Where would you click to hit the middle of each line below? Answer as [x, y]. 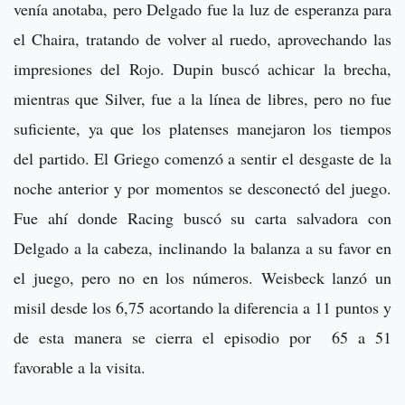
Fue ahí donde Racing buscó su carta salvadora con [202, 217]
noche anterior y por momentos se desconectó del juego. [202, 188]
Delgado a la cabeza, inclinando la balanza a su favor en [202, 247]
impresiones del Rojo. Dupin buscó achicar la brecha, [202, 68]
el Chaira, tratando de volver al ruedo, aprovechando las [202, 38]
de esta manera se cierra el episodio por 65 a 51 [202, 337]
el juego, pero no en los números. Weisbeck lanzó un [202, 277]
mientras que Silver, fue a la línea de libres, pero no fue [202, 98]
